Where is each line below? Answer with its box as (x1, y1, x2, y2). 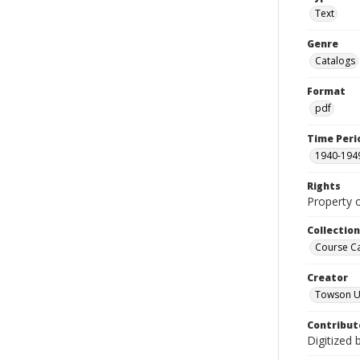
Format (307, 84, 346, 98)
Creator (307, 271, 348, 284)
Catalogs (315, 54, 355, 67)
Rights (307, 179, 341, 193)
